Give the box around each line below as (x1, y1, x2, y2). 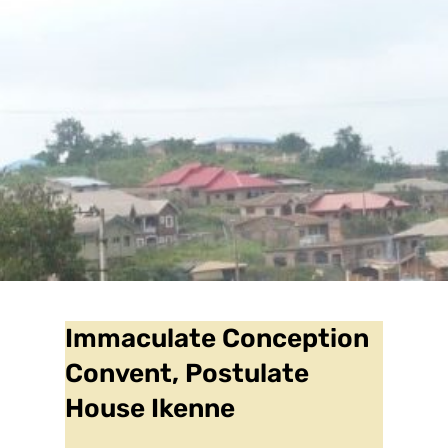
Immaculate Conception (65, 323, 369, 355)
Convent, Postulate (65, 358, 309, 390)
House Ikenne (65, 393, 235, 425)
